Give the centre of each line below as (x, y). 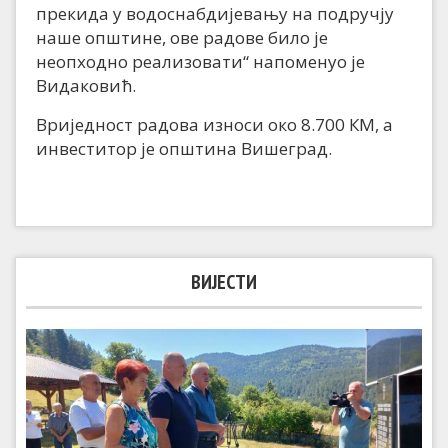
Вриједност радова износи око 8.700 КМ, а (214, 125)
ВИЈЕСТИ (224, 282)
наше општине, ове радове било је (182, 38)
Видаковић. (86, 86)
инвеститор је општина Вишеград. (184, 149)
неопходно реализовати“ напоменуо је (200, 62)
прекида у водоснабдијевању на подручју (215, 14)
